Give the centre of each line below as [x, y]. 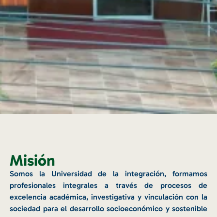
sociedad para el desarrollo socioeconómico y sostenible [108, 208]
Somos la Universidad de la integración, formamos [108, 173]
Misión [32, 160]
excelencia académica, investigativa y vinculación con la [108, 197]
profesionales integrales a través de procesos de [108, 185]
